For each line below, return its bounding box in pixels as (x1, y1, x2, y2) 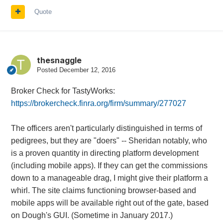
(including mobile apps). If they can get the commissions (10, 161, 208, 170)
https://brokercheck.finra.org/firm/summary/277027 (10, 99, 186, 108)
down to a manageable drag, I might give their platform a (10, 174, 208, 183)
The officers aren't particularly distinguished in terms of (10, 124, 202, 133)
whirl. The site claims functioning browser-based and (10, 186, 196, 195)
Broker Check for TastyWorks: (10, 87, 115, 96)
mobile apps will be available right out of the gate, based (10, 199, 209, 208)
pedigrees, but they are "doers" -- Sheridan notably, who (10, 136, 207, 145)
